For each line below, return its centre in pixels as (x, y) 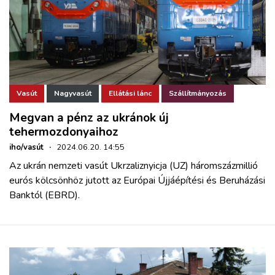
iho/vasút (26, 147)
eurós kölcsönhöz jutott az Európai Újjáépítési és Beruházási (137, 180)
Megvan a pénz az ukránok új (89, 118)
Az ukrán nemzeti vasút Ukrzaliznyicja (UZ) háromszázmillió (134, 165)
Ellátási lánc (130, 94)
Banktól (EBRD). (45, 195)
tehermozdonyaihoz (64, 132)
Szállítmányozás (198, 94)
